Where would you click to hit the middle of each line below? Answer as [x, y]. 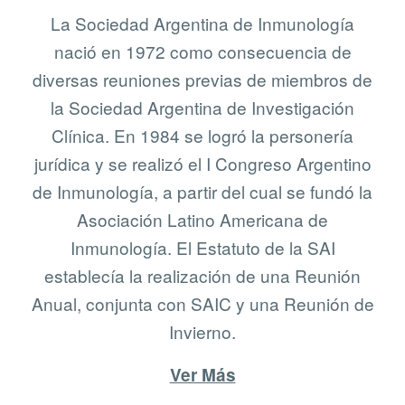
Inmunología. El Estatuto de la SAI [202, 248]
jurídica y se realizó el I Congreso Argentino [202, 164]
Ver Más [202, 375]
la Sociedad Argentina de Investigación [202, 108]
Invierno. [202, 332]
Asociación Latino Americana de [202, 220]
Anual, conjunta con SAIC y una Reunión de [202, 304]
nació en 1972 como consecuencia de [202, 52]
